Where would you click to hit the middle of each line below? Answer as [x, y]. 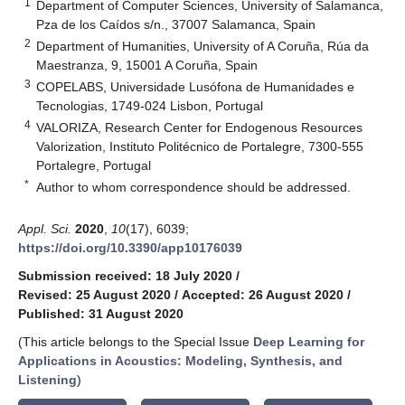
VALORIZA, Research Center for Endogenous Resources [200, 127]
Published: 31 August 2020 [101, 313]
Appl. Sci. [45, 228]
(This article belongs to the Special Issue [136, 341]
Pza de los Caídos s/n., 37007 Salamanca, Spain [176, 24]
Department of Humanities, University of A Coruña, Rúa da [203, 46]
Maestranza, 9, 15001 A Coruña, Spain [147, 65]
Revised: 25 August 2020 [94, 294]
